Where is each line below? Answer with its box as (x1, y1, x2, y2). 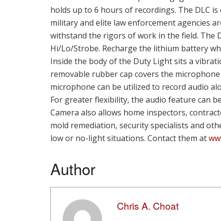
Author (50, 157, 95, 180)
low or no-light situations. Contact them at (50, 132, 209, 144)
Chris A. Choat (117, 198, 179, 212)
